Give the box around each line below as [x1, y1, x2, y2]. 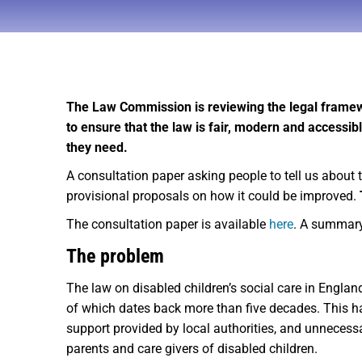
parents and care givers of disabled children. [66, 341, 318, 356]
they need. [66, 140, 128, 155]
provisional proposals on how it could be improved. [66, 188, 360, 204]
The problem [66, 245, 164, 267]
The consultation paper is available [66, 217, 269, 232]
